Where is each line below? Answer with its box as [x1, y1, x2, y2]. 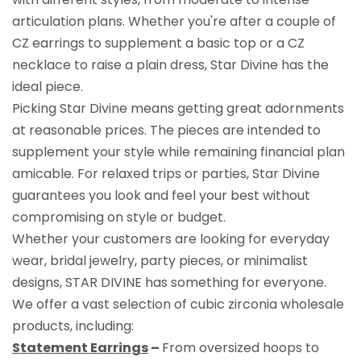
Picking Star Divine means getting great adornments [12, 98, 344, 118]
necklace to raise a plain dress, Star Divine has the [12, 55, 329, 74]
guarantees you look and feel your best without [12, 185, 310, 205]
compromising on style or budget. [12, 207, 226, 226]
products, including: [12, 316, 134, 335]
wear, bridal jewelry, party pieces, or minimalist [12, 251, 308, 270]
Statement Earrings [12, 338, 148, 357]
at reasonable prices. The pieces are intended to [12, 120, 321, 139]
